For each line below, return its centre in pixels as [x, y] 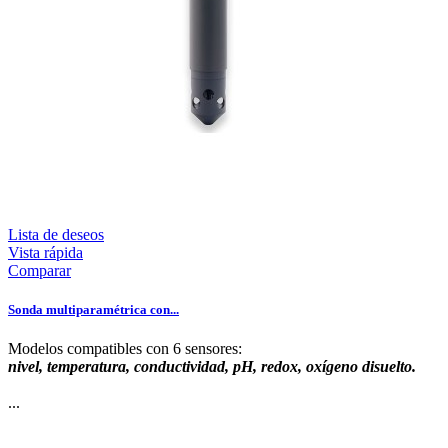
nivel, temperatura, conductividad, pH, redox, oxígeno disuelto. [212, 367]
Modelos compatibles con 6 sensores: [125, 349]
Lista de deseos [56, 234]
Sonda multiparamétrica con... [93, 310]
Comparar [39, 270]
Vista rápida [45, 252]
